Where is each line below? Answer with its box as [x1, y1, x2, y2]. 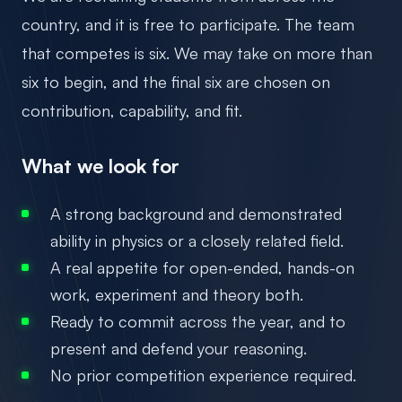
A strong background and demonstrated [50, 203, 342, 223]
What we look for [22, 153, 179, 178]
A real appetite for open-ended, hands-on [50, 257, 354, 277]
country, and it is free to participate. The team [22, 13, 354, 34]
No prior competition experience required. [50, 364, 356, 385]
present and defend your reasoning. [50, 337, 307, 358]
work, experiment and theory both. [50, 284, 303, 304]
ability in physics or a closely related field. [50, 230, 344, 250]
